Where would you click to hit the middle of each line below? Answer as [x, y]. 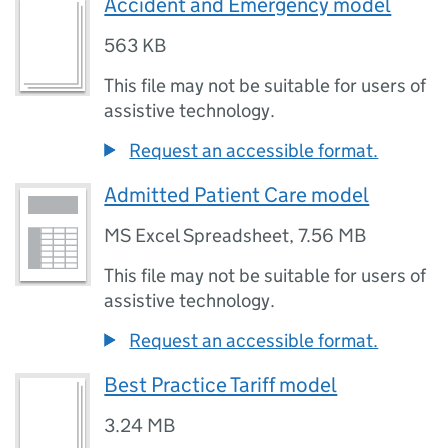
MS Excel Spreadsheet [197, 235]
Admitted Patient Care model [237, 195]
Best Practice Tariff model [221, 385]
